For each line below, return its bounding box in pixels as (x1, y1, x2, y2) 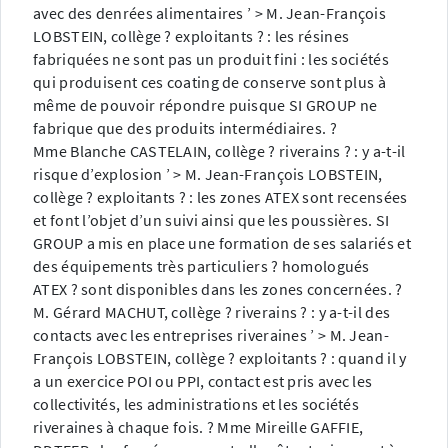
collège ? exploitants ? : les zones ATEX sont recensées (33, 187, 408, 208)
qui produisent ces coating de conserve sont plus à (33, 72, 386, 93)
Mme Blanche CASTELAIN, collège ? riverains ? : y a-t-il (33, 141, 406, 162)
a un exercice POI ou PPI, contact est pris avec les (33, 371, 373, 392)
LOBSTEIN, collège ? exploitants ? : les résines (33, 26, 350, 47)
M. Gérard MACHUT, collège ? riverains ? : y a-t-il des (33, 302, 391, 323)
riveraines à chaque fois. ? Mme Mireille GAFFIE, (33, 417, 364, 438)
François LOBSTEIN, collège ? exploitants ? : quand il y (33, 348, 407, 369)
